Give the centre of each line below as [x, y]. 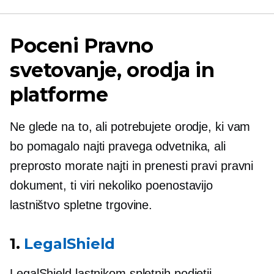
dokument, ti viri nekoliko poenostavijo [112, 185]
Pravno [116, 46]
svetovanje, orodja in [112, 70]
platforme [59, 94]
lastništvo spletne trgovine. [81, 205]
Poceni [44, 46]
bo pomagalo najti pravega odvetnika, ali [118, 146]
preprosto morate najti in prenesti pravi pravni [132, 166]
